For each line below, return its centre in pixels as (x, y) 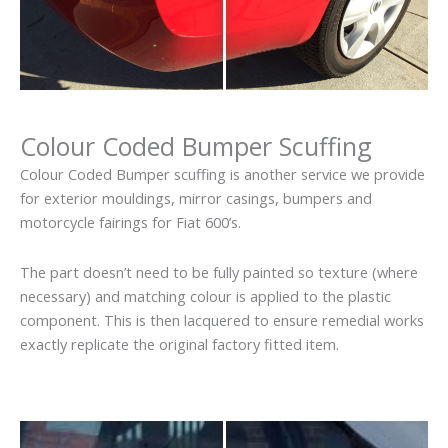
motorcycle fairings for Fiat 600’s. (130, 222)
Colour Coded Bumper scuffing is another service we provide (222, 174)
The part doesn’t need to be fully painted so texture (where (219, 271)
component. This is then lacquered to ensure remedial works (222, 319)
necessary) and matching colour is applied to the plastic (205, 295)
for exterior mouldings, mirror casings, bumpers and (196, 198)
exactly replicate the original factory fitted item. (179, 343)
